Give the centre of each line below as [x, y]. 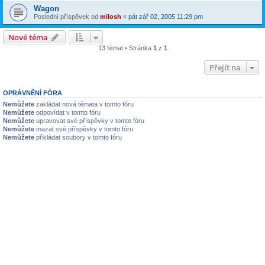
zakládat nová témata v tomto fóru [84, 104]
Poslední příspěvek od [67, 17]
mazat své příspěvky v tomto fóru [84, 129]
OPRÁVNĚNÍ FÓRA [33, 93]
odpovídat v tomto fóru [67, 112]
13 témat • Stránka [125, 48]
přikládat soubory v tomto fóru [78, 137]
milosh [111, 17]
